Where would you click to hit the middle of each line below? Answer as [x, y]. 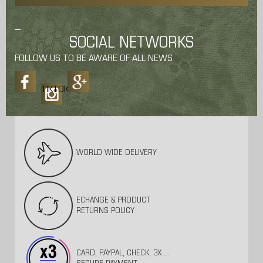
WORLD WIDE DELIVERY [117, 153]
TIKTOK [55, 90]
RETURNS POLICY [105, 211]
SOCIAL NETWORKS [131, 44]
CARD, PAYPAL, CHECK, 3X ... [123, 253]
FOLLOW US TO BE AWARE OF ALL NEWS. [95, 59]
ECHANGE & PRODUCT [113, 200]
